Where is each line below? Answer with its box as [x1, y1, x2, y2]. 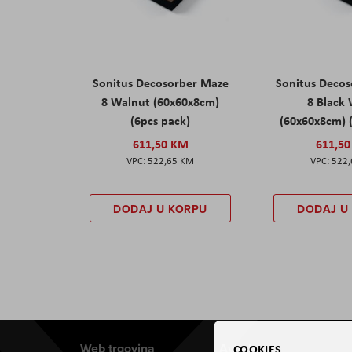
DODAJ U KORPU [113, 201, 207, 218]
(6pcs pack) [130, 112, 191, 130]
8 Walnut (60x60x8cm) [101, 93, 220, 111]
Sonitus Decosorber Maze [92, 74, 229, 92]
